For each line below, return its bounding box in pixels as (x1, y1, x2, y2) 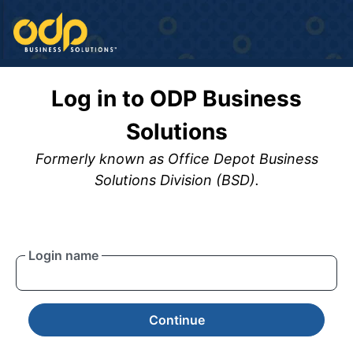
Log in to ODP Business (51, 84, 302, 112)
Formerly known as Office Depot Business (35, 150, 318, 167)
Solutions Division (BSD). (94, 171, 259, 188)
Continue (148, 311, 205, 328)
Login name (28, 247, 98, 263)
